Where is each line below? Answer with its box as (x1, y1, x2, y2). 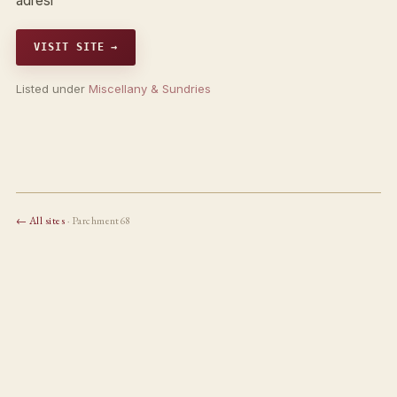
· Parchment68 (65, 213, 131, 228)
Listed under (15, 81, 89, 96)
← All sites (15, 213, 66, 228)
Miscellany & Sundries (88, 81, 211, 96)
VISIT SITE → (33, 40, 119, 53)
